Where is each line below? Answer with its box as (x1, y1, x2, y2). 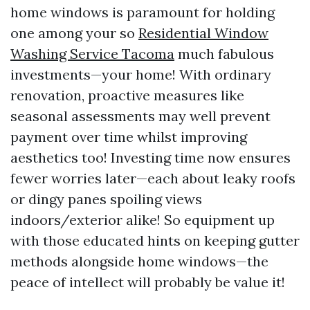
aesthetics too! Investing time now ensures (10, 148, 291, 166)
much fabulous (174, 44, 274, 62)
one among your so (10, 24, 138, 42)
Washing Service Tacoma (10, 44, 174, 62)
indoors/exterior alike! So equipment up (10, 210, 275, 228)
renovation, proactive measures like (10, 86, 244, 104)
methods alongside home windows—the (10, 252, 268, 270)
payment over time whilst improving (10, 127, 247, 145)
